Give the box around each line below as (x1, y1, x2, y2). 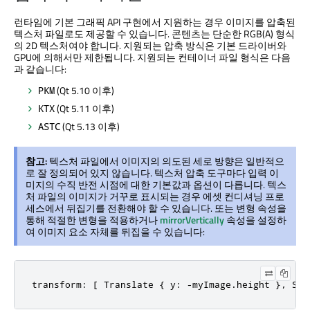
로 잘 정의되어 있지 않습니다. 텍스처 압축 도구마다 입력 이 (26, 165, 279, 181)
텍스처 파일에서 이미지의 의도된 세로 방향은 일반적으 (49, 154, 284, 169)
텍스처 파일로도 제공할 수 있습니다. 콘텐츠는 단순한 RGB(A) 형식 (14, 26, 295, 42)
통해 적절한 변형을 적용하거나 (26, 212, 160, 228)
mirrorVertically (160, 212, 224, 228)
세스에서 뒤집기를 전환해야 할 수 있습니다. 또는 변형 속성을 (26, 201, 286, 216)
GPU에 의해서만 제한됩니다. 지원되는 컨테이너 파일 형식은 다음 (14, 50, 291, 65)
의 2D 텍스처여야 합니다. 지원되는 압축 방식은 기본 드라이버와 (14, 38, 286, 53)
